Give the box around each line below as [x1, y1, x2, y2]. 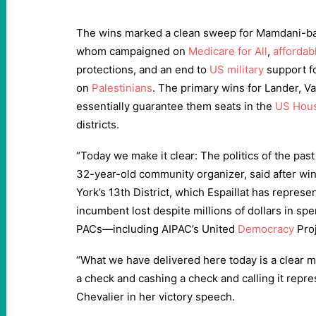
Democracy [238, 222, 294, 236]
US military [209, 63, 264, 76]
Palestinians [92, 81, 152, 95]
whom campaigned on [76, 44, 188, 58]
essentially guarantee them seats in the [76, 99, 275, 113]
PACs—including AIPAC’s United [76, 222, 238, 236]
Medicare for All [188, 44, 267, 58]
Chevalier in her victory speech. [76, 290, 235, 303]
